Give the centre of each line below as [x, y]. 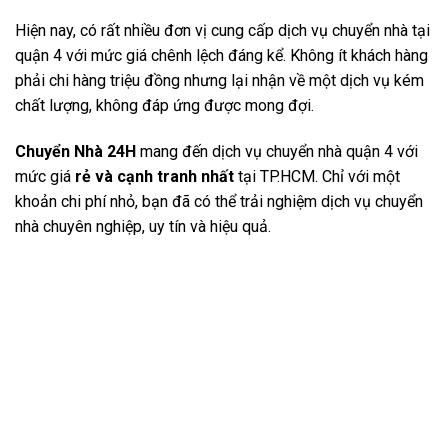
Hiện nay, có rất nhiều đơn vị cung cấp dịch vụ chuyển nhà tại [222, 31]
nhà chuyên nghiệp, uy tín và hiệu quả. [143, 226]
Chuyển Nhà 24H [75, 151]
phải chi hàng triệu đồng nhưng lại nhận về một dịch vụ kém [219, 81]
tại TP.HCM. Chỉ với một [317, 176]
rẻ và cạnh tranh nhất [154, 176]
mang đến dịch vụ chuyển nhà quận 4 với [277, 151]
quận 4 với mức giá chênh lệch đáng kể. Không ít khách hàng [221, 56]
